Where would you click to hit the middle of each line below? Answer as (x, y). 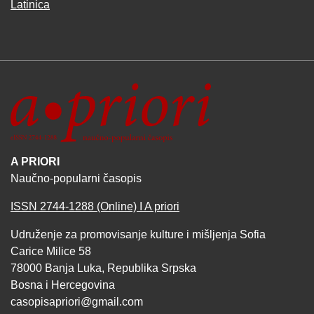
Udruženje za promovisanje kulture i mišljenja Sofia (138, 235)
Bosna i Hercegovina (63, 285)
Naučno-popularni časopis (76, 179)
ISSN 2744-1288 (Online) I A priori (95, 207)
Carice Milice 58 (51, 252)
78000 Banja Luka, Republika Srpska (103, 268)
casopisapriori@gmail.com (77, 302)
